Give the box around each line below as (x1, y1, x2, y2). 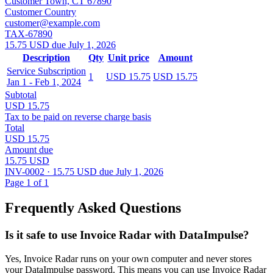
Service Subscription (7, 65, 86, 76)
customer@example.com (5, 17, 100, 28)
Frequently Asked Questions (5, 200, 181, 216)
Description (23, 52, 70, 63)
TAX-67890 (5, 28, 52, 39)
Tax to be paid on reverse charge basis (5, 111, 151, 122)
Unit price (107, 52, 149, 63)
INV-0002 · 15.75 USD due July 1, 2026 (5, 166, 163, 177)
